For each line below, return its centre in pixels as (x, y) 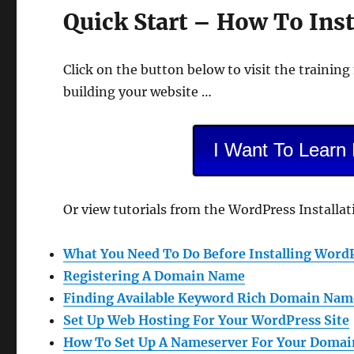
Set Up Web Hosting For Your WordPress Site (207, 320)
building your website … (138, 92)
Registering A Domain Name (154, 276)
